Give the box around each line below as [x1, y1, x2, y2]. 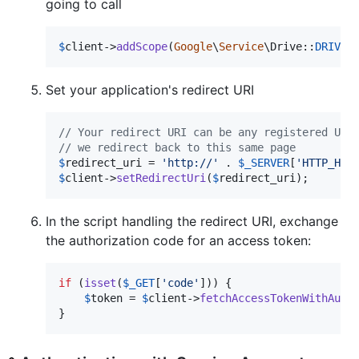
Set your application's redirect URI [46, 81, 254, 98]
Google [174, 39, 212, 53]
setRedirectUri [116, 171, 206, 184]
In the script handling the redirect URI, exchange [46, 212, 338, 229]
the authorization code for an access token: [46, 232, 311, 248]
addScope [116, 39, 167, 53]
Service [219, 39, 264, 53]
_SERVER [244, 155, 289, 169]
